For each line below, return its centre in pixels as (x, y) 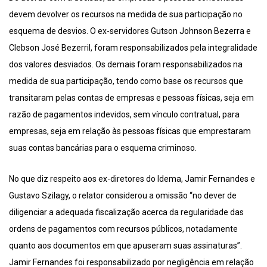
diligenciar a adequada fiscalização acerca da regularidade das (126, 212)
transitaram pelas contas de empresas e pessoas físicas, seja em (131, 98)
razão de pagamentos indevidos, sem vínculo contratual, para (124, 115)
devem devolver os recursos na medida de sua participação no (126, 15)
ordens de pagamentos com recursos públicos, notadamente (123, 229)
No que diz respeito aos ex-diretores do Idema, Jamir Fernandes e (132, 179)
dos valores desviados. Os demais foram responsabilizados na (126, 65)
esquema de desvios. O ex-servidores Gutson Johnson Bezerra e (130, 31)
